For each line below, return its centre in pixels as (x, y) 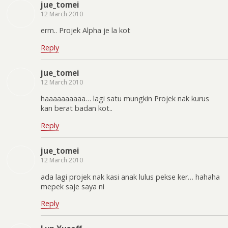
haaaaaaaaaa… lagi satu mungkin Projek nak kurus (125, 99)
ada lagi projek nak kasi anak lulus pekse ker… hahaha (130, 177)
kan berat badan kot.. (77, 108)
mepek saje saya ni (73, 186)
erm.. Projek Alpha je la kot (85, 31)
